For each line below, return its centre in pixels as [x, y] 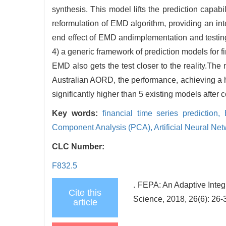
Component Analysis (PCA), [103, 127]
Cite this [85, 192]
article [85, 202]
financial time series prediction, [163, 113]
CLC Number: [79, 146]
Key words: [77, 113]
